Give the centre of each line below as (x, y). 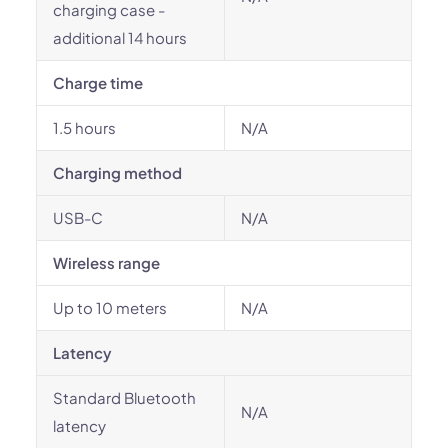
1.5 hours (84, 127)
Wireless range (106, 262)
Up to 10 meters (110, 307)
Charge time (98, 82)
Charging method (117, 172)
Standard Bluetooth (124, 397)
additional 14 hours (120, 37)
